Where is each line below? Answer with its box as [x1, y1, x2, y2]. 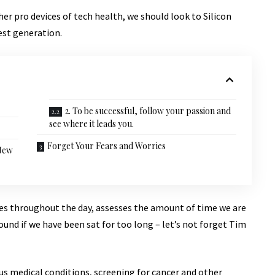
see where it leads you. [48, 117, 134, 130]
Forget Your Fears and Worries [47, 139, 166, 152]
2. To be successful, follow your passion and [64, 104, 231, 117]
